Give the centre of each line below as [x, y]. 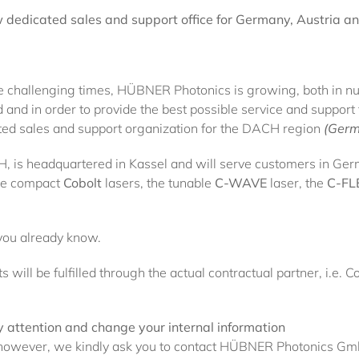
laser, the [297, 183]
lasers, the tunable [158, 183]
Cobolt [83, 183]
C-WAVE [242, 183]
